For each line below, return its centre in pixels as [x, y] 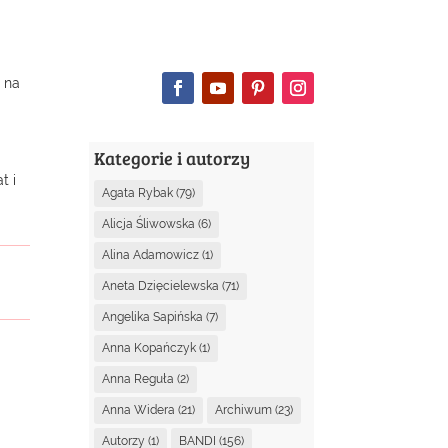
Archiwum [244, 409]
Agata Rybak [138, 192]
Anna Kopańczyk [149, 347]
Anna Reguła [138, 378]
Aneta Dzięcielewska [161, 285]
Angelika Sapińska [153, 316]
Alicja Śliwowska [149, 223]
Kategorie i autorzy [172, 157]
